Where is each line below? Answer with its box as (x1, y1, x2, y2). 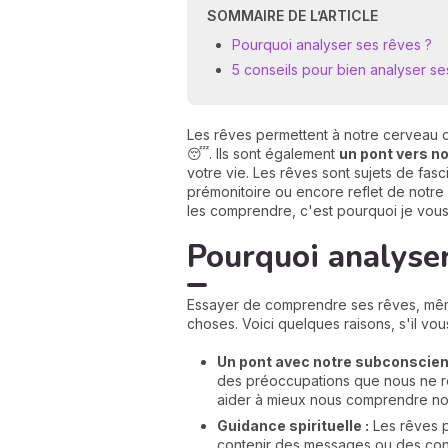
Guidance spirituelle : (217, 416, 369, 434)
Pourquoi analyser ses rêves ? (232, 36, 436, 53)
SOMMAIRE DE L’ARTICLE (207, 7, 378, 24)
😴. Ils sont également (187, 145, 339, 162)
